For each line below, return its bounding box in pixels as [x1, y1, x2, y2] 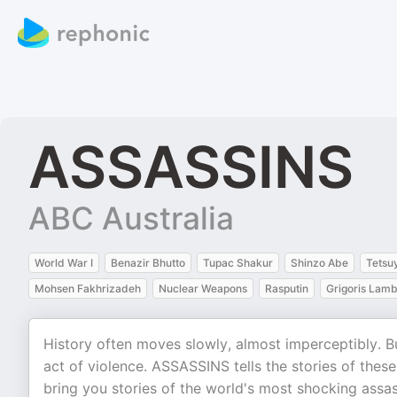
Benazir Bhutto [111, 256, 185, 269]
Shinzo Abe [291, 256, 348, 269]
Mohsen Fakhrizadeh [35, 282, 141, 295]
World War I [35, 256, 93, 269]
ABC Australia [28, 199, 234, 237]
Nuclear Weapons [159, 282, 247, 295]
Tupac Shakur [203, 256, 273, 269]
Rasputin [265, 282, 308, 295]
